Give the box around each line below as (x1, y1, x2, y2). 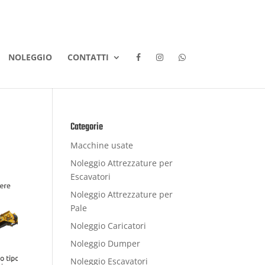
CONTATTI (67, 51, 109, 63)
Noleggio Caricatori (70, 220, 147, 231)
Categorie (70, 119, 104, 135)
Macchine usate (70, 140, 134, 151)
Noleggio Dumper (70, 238, 141, 249)
